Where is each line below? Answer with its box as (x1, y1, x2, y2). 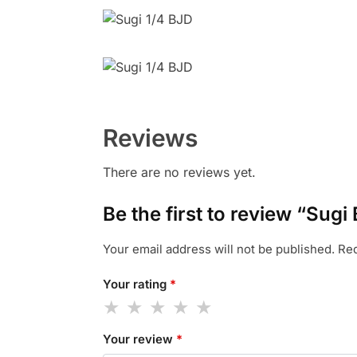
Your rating (102, 276, 170, 292)
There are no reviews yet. (102, 164, 256, 181)
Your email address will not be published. (102, 241, 335, 257)
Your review (102, 331, 176, 347)
